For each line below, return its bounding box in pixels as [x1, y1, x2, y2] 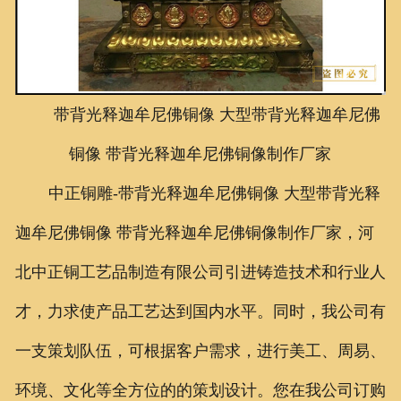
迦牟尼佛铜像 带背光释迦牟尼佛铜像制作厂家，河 [14, 223, 374, 242]
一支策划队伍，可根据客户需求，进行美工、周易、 [14, 341, 386, 360]
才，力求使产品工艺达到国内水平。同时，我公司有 [14, 302, 386, 320]
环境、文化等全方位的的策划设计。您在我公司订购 [14, 380, 386, 399]
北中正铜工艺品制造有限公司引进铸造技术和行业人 [14, 262, 386, 281]
